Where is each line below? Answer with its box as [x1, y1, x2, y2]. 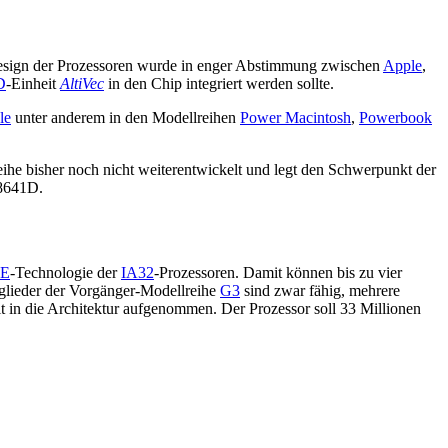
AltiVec [60, 74, 104, 92]
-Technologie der [10, 263, 121, 281]
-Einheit [6, 74, 60, 92]
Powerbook [359, 108, 432, 126]
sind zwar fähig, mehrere [240, 281, 400, 299]
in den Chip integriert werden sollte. [104, 74, 334, 92]
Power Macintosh [240, 108, 351, 126]
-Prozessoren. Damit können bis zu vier [154, 263, 402, 281]
